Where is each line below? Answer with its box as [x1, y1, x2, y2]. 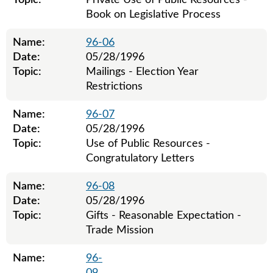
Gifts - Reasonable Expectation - [86, 210, 241, 221]
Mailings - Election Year [86, 66, 199, 77]
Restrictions [86, 81, 143, 92]
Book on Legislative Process [86, 9, 221, 20]
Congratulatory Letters [86, 153, 194, 164]
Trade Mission [86, 225, 154, 236]
